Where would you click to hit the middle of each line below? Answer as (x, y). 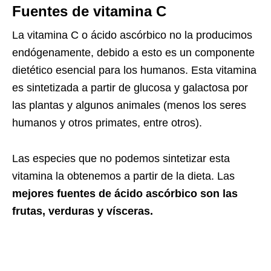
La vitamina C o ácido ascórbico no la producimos (132, 35)
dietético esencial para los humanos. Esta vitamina (134, 70)
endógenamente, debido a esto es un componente (133, 52)
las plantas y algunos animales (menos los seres (129, 105)
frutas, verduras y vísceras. (83, 211)
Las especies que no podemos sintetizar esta (121, 158)
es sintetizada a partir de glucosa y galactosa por (130, 87)
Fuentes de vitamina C (89, 11)
